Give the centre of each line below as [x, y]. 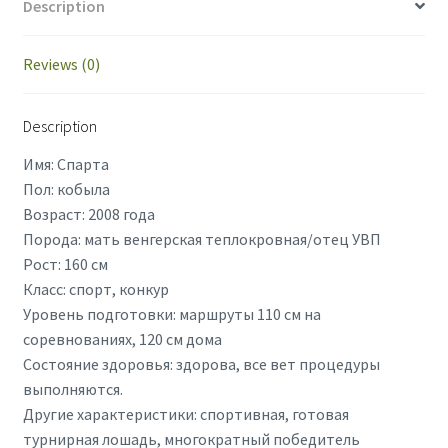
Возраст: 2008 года [88, 213]
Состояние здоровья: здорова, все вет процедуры [201, 363]
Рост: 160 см [65, 263]
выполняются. [72, 388]
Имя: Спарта [65, 163]
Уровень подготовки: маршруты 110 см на [171, 313]
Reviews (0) [61, 63]
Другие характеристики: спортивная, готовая [185, 413]
